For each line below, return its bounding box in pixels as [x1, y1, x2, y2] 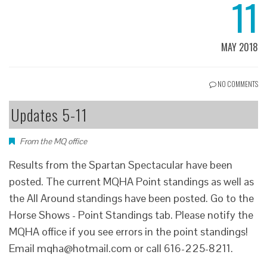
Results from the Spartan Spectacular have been [9, 157, 232, 172]
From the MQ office [20, 135, 87, 147]
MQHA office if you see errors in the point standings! [9, 224, 248, 238]
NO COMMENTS [216, 78, 258, 89]
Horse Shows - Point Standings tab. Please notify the [9, 207, 253, 222]
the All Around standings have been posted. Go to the [9, 191, 254, 205]
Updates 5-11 [11, 103, 88, 126]
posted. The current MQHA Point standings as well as [9, 174, 254, 188]
